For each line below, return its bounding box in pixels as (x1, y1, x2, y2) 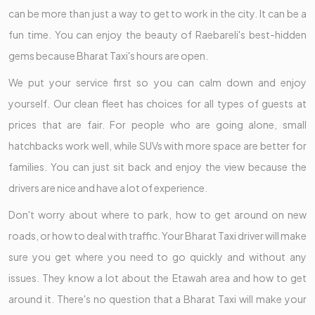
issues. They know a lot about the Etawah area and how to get (8, 271, 307, 285)
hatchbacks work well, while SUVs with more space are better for (8, 139, 307, 153)
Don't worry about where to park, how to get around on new (8, 208, 307, 221)
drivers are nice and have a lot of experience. (8, 181, 210, 195)
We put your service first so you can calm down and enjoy (8, 76, 307, 89)
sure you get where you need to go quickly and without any (8, 250, 307, 264)
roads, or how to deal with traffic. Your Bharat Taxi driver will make (8, 229, 307, 243)
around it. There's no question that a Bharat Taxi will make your (8, 292, 307, 306)
